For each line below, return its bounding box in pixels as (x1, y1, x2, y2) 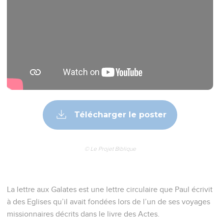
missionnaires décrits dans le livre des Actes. (7, 210, 160, 218)
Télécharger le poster (72, 110, 166, 119)
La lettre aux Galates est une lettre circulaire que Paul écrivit (7, 185, 213, 193)
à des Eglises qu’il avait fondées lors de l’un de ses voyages (7, 197, 210, 206)
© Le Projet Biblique (84, 145, 136, 152)
